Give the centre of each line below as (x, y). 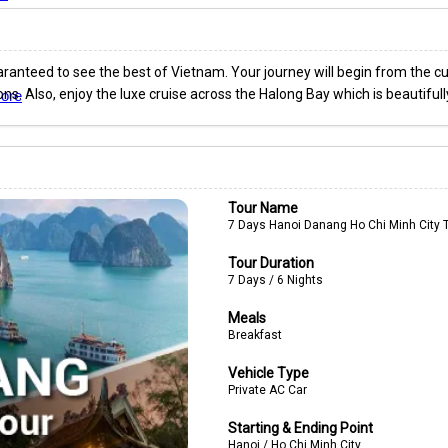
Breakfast (254, 335)
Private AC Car (267, 390)
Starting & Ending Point (300, 428)
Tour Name (262, 208)
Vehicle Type (268, 373)
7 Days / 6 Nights (275, 280)
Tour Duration (270, 263)
